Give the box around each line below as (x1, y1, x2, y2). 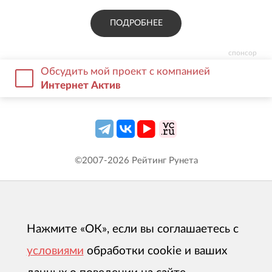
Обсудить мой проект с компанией (41, 66, 211, 76)
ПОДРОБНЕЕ (109, 18, 163, 27)
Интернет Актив (41, 80, 121, 90)
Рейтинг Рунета (129, 156, 198, 166)
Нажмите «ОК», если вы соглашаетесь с (26, 223, 239, 236)
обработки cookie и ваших (86, 245, 227, 257)
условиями (26, 245, 84, 257)
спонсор (228, 49, 257, 56)
